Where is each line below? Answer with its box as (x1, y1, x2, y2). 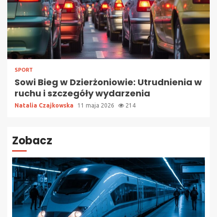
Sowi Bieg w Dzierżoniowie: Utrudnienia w (15, 76, 202, 89)
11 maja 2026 (77, 102, 116, 109)
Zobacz (12, 133, 52, 149)
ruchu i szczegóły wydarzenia (15, 87, 150, 100)
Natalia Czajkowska (15, 102, 75, 109)
